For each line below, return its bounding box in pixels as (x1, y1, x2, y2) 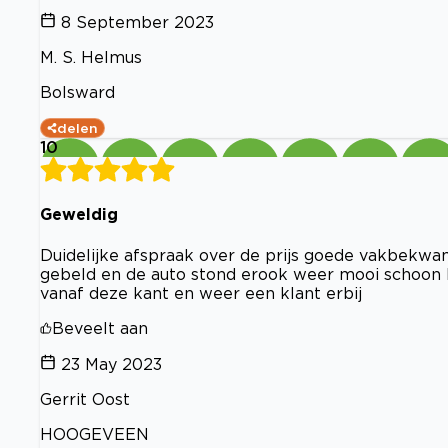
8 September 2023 (61, 13, 214, 32)
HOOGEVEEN (40, 424, 149, 443)
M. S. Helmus (40, 48, 142, 67)
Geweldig (40, 205, 118, 224)
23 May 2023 (61, 354, 162, 373)
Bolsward (40, 83, 115, 102)
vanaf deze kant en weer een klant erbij (40, 283, 362, 302)
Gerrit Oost (40, 389, 130, 408)
